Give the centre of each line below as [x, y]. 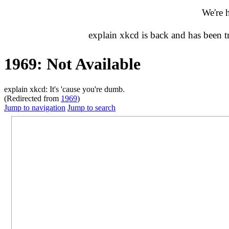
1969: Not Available [72, 64]
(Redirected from [32, 98]
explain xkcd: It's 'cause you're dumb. [64, 89]
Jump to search [91, 107]
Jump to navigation [35, 107]
